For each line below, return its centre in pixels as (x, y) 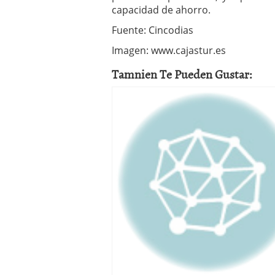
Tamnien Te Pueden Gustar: (182, 74)
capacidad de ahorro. (161, 10)
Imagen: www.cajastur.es (169, 50)
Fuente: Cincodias (153, 30)
